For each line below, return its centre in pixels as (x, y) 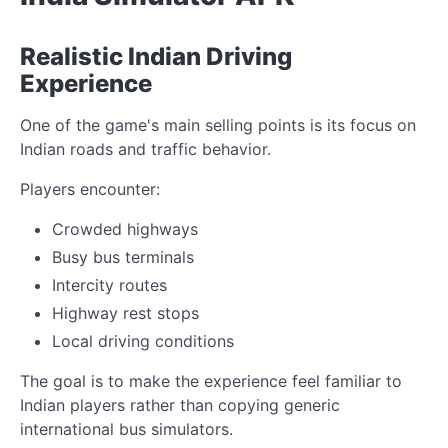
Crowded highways (125, 228)
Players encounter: (90, 188)
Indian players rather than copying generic (180, 404)
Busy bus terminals (123, 256)
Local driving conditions (143, 340)
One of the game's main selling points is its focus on (218, 124)
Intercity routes (109, 284)
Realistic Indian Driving (156, 56)
